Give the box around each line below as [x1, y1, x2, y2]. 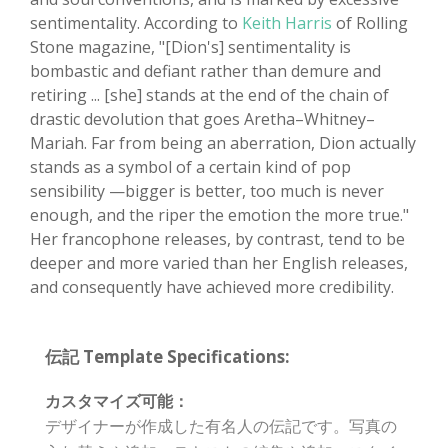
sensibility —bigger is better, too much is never [30, 180, 384, 203]
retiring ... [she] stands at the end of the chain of [30, 84, 389, 107]
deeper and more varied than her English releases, [30, 252, 408, 275]
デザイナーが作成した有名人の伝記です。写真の [45, 415, 397, 438]
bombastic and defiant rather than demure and [30, 60, 381, 83]
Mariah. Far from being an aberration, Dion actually [30, 132, 416, 155]
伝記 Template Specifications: [45, 345, 290, 369]
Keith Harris [238, 12, 332, 35]
